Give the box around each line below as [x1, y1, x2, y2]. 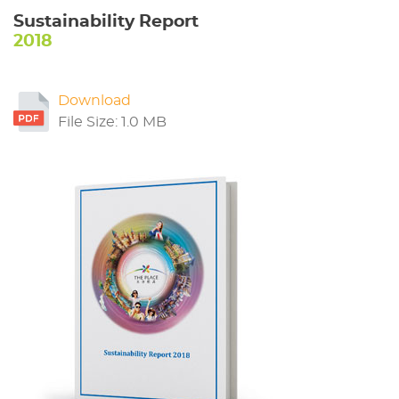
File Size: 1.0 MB [57, 115, 167, 130]
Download [57, 94, 131, 109]
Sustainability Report [13, 13, 199, 31]
